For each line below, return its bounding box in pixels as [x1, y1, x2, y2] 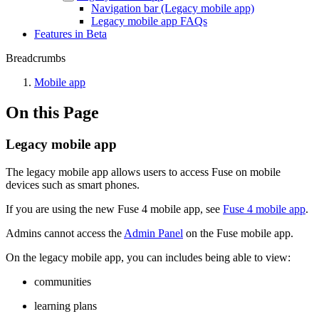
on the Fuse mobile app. [183, 226, 296, 239]
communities [34, 275, 91, 288]
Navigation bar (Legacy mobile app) [91, 2, 254, 14]
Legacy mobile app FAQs [91, 15, 207, 27]
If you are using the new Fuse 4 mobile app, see [6, 202, 223, 215]
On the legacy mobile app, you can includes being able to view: [6, 251, 291, 263]
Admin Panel [124, 226, 183, 239]
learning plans [34, 299, 97, 312]
